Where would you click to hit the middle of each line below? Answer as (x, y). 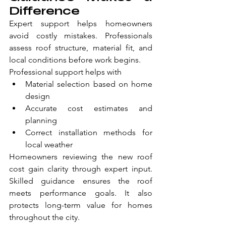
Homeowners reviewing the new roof (81, 157)
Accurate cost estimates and (89, 108)
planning (41, 121)
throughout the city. (44, 217)
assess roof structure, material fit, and (81, 48)
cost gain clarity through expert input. (81, 169)
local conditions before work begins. (75, 60)
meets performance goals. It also (81, 193)
